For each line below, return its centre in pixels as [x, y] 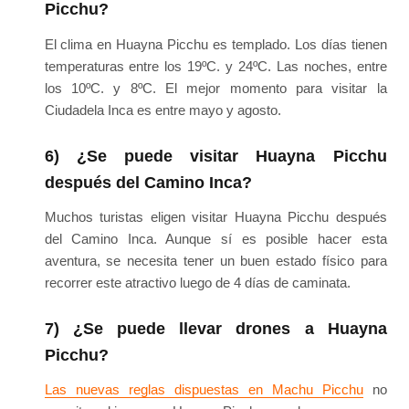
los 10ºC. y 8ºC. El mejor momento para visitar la [215, 88]
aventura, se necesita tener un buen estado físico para [215, 260]
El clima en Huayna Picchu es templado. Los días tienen [215, 44]
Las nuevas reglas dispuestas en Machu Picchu [204, 390]
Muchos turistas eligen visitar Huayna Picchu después [215, 216]
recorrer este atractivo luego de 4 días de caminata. [197, 282]
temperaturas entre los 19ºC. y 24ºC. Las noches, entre [215, 66]
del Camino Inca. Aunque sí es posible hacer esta [215, 238]
